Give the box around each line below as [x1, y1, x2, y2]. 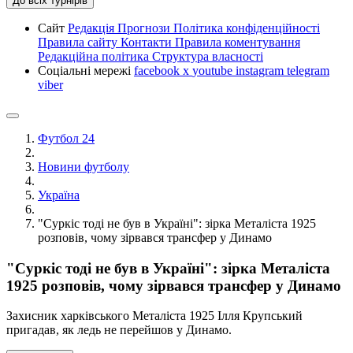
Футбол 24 [38, 131, 95, 145]
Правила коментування [175, 35, 300, 49]
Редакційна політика [38, 49, 152, 63]
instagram [236, 63, 287, 77]
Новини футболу [38, 159, 129, 173]
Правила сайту [38, 35, 121, 49]
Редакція [68, 20, 117, 35]
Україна [38, 188, 80, 202]
